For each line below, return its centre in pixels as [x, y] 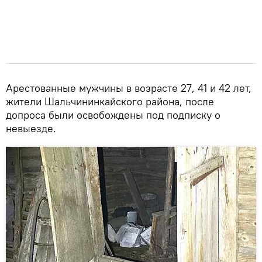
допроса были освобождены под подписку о [113, 115]
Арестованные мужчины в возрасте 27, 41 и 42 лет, [129, 88]
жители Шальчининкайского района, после [110, 102]
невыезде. [31, 129]
